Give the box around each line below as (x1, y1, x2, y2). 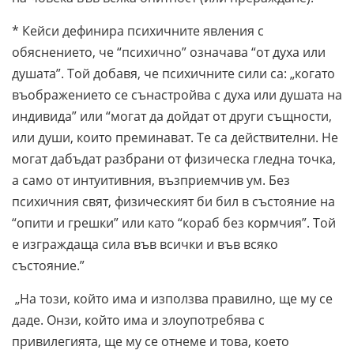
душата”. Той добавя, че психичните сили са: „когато (12, 64, 335, 82)
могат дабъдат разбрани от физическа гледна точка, (12, 149, 336, 168)
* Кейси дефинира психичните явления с (12, 21, 264, 40)
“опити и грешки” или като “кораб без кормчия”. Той (12, 213, 336, 232)
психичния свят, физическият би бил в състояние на (12, 192, 335, 210)
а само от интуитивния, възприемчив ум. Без (12, 171, 290, 189)
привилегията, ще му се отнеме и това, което (12, 332, 289, 350)
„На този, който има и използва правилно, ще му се (12, 289, 333, 307)
